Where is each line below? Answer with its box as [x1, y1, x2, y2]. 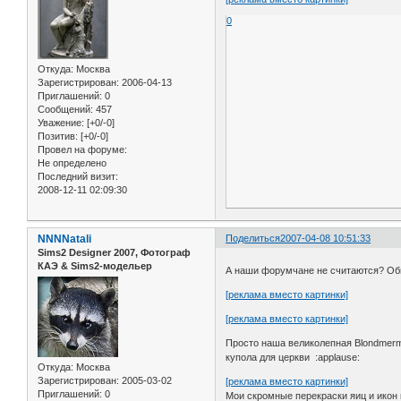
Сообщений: [38, 104, 93, 115]
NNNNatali [38, 233, 91, 246]
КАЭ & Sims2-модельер [38, 260, 152, 272]
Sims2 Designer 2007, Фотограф [38, 247, 191, 259]
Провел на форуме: [38, 144, 127, 156]
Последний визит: [38, 171, 118, 183]
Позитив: [38, 131, 78, 142]
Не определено [38, 158, 107, 169]
